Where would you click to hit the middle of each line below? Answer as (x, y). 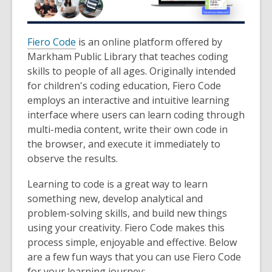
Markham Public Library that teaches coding (128, 56)
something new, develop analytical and (115, 198)
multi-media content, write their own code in (127, 129)
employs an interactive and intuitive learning (128, 100)
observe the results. (73, 158)
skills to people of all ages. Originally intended (131, 71)
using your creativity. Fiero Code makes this (126, 227)
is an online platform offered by (149, 42)
